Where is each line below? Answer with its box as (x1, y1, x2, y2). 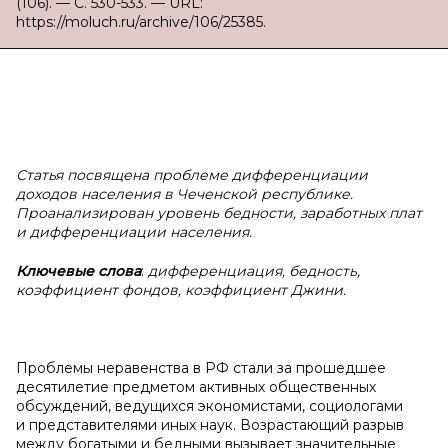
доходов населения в (16, 185, 173, 203)
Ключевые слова (16, 262, 141, 280)
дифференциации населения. (30, 223, 252, 241)
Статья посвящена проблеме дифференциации (16, 166, 368, 184)
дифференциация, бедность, (148, 262, 360, 280)
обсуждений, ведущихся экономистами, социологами (16, 397, 403, 415)
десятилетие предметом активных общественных (16, 378, 376, 396)
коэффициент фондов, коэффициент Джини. (16, 281, 346, 299)
